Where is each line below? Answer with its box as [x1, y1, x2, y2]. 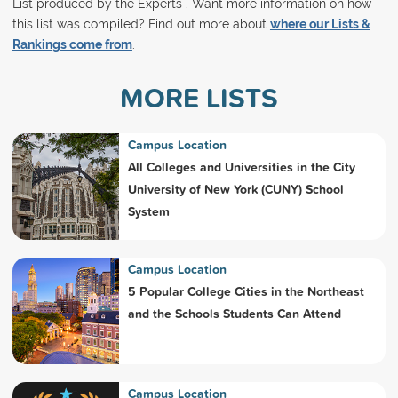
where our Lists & [269, 16, 370, 31]
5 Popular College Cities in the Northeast [127, 282, 364, 300]
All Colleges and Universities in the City [127, 157, 355, 176]
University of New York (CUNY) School [127, 179, 344, 198]
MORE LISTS [119, 76, 278, 117]
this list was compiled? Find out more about [12, 16, 270, 31]
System [127, 202, 170, 220]
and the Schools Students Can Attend [127, 304, 341, 322]
